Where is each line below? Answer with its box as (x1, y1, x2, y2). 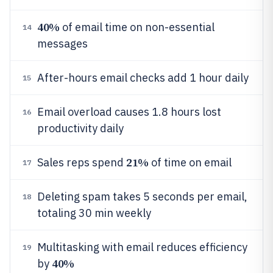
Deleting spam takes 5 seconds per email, (37, 190, 247, 204)
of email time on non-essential (59, 20, 214, 34)
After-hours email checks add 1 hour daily (37, 71, 249, 85)
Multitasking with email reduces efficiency (37, 240, 247, 254)
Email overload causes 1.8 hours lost (37, 105, 221, 119)
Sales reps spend (37, 155, 126, 169)
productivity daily (37, 121, 124, 135)
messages (37, 37, 88, 51)
